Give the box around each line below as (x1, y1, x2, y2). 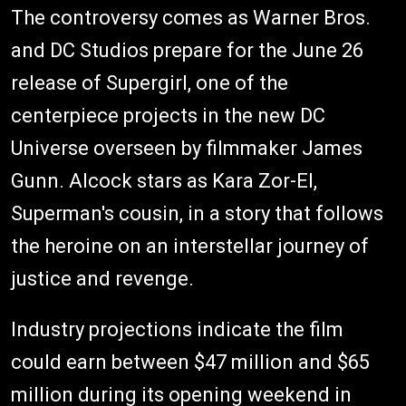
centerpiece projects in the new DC (11, 103, 325, 127)
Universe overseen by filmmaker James (11, 136, 362, 159)
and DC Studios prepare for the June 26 (11, 38, 363, 62)
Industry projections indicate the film (11, 317, 343, 341)
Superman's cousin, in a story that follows (11, 201, 383, 225)
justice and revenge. (11, 266, 194, 290)
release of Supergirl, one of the (11, 71, 288, 94)
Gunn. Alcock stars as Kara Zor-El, (11, 169, 317, 192)
